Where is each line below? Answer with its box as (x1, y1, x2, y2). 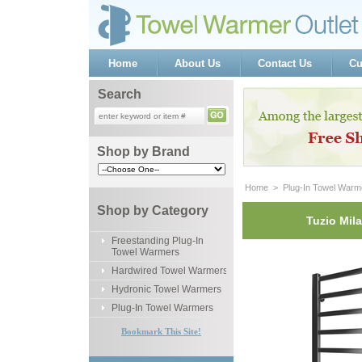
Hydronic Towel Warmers (112, 284, 221, 295)
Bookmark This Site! (121, 326, 201, 336)
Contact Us (258, 57, 312, 69)
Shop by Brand (97, 145, 190, 158)
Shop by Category (97, 204, 208, 217)
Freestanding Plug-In (112, 235, 204, 246)
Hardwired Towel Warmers (112, 265, 228, 276)
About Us (175, 57, 221, 69)
